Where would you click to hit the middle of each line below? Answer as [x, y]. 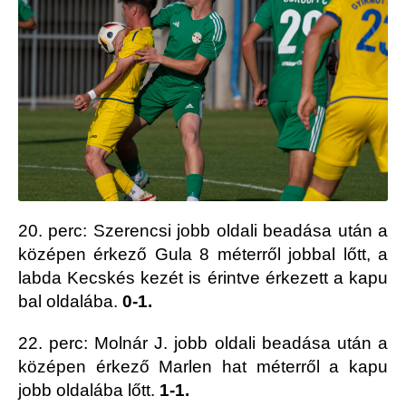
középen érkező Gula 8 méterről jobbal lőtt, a [203, 255]
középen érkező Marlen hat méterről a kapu [203, 367]
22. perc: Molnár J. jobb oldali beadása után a [203, 343]
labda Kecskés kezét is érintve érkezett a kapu [203, 278]
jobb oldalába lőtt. [89, 391]
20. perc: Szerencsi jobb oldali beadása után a [203, 231]
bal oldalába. [70, 302]
